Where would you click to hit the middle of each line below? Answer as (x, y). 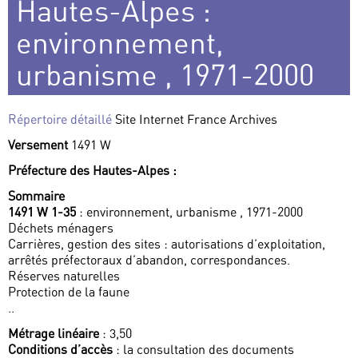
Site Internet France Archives (195, 119)
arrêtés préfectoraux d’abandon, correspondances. (149, 260)
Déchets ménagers (61, 228)
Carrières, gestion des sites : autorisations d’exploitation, (167, 244)
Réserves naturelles (64, 276)
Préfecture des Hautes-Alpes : (92, 171)
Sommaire (36, 196)
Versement (40, 145)
